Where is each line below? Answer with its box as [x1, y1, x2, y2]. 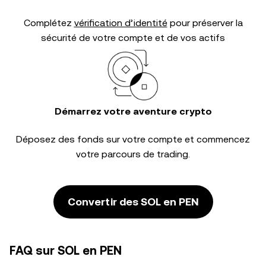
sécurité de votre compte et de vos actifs [41, 32, 225, 43]
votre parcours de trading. [76, 148, 190, 160]
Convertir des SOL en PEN [67, 195, 199, 208]
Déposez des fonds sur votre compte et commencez [16, 134, 250, 145]
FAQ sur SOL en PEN [9, 243, 122, 258]
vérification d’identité [74, 17, 167, 28]
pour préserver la [167, 17, 243, 28]
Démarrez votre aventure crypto [54, 106, 212, 117]
